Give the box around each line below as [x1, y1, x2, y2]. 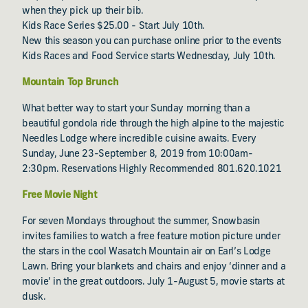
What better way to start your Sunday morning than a [22, 104, 250, 114]
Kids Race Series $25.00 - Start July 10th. [22, 21, 205, 32]
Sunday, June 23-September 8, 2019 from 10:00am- [22, 149, 253, 159]
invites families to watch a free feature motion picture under [22, 232, 280, 242]
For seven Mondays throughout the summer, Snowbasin [22, 217, 261, 227]
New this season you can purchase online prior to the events [22, 36, 281, 47]
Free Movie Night [22, 190, 98, 201]
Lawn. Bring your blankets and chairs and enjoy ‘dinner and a [22, 262, 286, 272]
